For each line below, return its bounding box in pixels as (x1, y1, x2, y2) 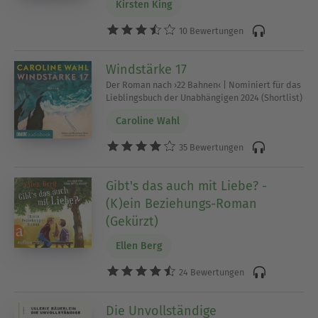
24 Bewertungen (177, 267, 245, 278)
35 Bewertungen (177, 142, 244, 153)
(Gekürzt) (106, 213, 159, 229)
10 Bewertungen (177, 26, 244, 37)
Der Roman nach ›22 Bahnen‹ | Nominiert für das (106, 79, 302, 90)
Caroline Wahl (115, 115, 180, 128)
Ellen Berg (115, 240, 163, 253)
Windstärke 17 (106, 61, 187, 77)
